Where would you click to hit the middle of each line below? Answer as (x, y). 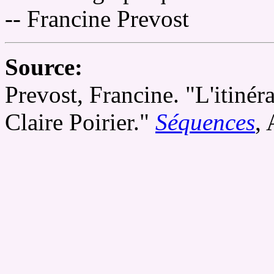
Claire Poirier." (80, 122)
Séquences (205, 122)
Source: (44, 67)
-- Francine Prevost (97, 19)
